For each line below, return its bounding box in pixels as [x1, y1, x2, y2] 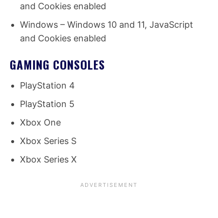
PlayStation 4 [20, 80, 75, 91]
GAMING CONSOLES [10, 55, 105, 73]
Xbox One [20, 117, 61, 128]
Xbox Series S [20, 136, 76, 146]
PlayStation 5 [20, 99, 74, 109]
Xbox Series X [20, 154, 77, 165]
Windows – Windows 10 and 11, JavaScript [20, 19, 193, 30]
